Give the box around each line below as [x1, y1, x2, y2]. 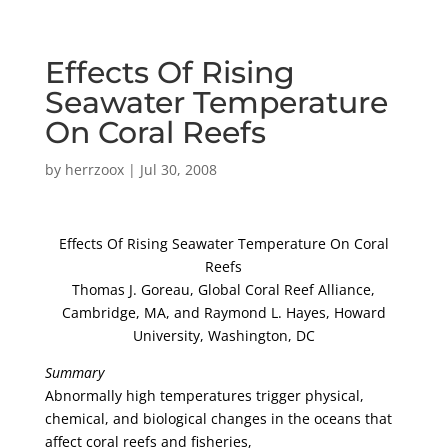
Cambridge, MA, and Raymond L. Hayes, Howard [61, 303, 386, 322]
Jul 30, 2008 [139, 160, 217, 179]
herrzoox [64, 160, 124, 179]
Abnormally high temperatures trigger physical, [44, 386, 364, 405]
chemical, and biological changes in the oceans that [44, 409, 392, 428]
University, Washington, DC [132, 326, 315, 345]
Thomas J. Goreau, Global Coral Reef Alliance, [72, 280, 376, 299]
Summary [44, 363, 104, 382]
